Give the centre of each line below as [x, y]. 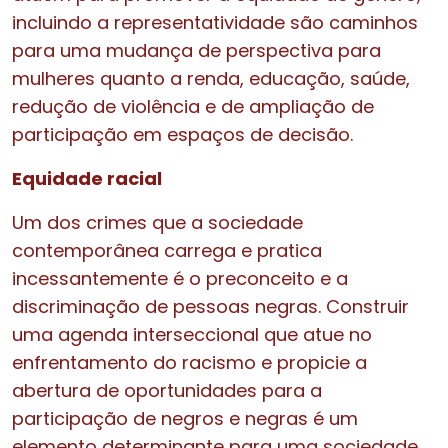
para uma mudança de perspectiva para [196, 50]
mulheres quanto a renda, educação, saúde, [211, 78]
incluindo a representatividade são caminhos [215, 22]
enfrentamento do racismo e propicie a [189, 362]
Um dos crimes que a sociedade [157, 222]
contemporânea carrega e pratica [167, 250]
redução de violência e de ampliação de [193, 106]
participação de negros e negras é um [185, 418]
